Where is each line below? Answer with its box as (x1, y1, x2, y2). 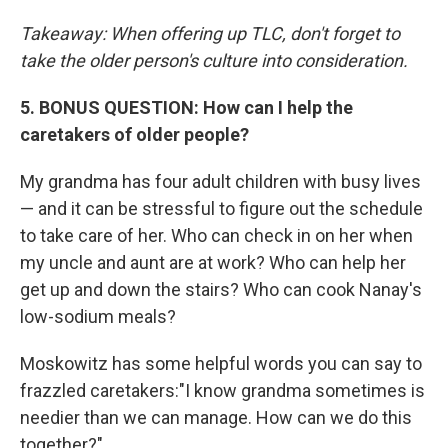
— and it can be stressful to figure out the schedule (20, 197, 423, 219)
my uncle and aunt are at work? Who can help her (20, 251, 406, 273)
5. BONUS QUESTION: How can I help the (20, 96, 353, 118)
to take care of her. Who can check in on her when (20, 224, 413, 246)
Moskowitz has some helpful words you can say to (20, 352, 422, 374)
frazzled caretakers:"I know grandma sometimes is (20, 379, 425, 401)
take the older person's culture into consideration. (20, 49, 408, 71)
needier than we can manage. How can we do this (20, 406, 412, 428)
